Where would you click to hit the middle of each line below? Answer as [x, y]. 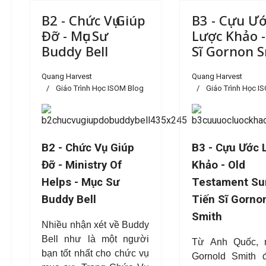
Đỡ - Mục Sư [75, 36]
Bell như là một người [96, 239]
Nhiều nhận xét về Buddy [96, 225]
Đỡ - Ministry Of [82, 165]
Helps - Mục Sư [80, 182]
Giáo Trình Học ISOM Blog [100, 88]
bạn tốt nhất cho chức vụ [96, 253]
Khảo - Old [219, 165]
